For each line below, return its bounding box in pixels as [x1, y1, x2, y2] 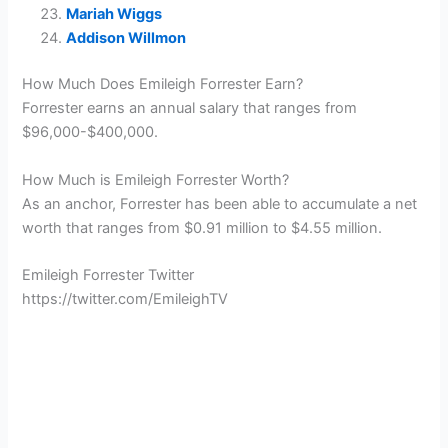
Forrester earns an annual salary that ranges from [22, 99, 358, 118]
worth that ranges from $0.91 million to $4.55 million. [22, 218, 383, 237]
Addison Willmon [66, 29, 187, 48]
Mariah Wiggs [66, 5, 163, 24]
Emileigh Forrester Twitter [22, 265, 195, 284]
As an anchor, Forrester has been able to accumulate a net [22, 194, 418, 213]
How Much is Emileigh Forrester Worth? [22, 170, 290, 189]
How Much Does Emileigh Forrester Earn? [22, 75, 304, 94]
